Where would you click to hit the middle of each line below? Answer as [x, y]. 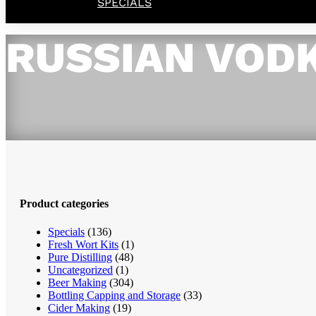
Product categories [64, 204]
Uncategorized [80, 269]
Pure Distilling [80, 257]
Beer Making [77, 282]
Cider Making [79, 308]
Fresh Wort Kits [83, 244]
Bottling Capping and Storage [114, 295]
